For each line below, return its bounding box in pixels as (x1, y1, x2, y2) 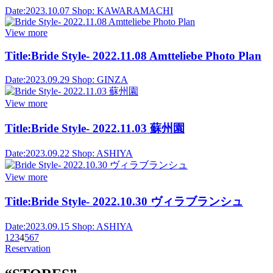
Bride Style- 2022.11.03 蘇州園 (31, 121, 185, 135)
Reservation (5, 243, 51, 253)
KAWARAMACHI (94, 5, 173, 16)
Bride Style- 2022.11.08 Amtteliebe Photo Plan (31, 49, 261, 63)
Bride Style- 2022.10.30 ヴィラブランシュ (31, 195, 243, 208)
